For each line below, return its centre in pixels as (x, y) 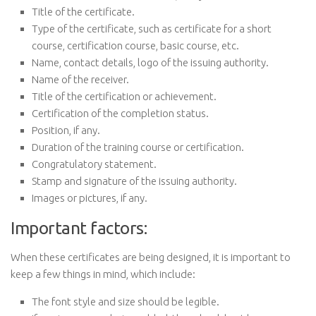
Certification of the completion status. (120, 113)
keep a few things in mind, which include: (103, 274)
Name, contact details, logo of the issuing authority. (150, 62)
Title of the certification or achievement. (124, 96)
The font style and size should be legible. (126, 302)
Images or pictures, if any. (90, 198)
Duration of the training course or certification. (138, 147)
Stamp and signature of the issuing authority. (134, 181)
